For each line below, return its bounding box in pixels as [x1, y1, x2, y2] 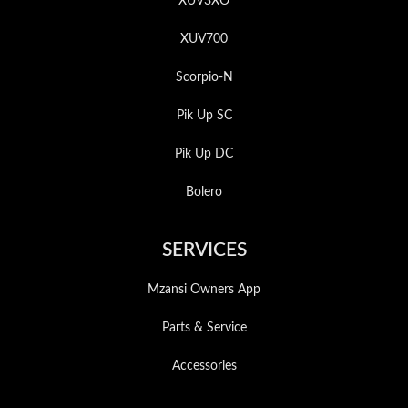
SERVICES [161, 240, 247, 260]
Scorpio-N [175, 71, 233, 84]
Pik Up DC [175, 148, 233, 160]
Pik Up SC [176, 109, 232, 122]
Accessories [171, 360, 237, 372]
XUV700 [180, 33, 228, 46]
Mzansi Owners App [148, 283, 260, 296]
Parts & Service [161, 321, 247, 334]
